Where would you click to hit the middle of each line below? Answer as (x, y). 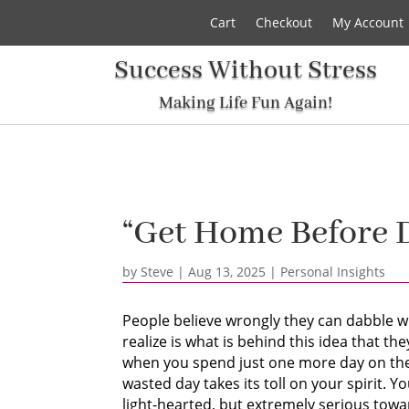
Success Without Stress (245, 71)
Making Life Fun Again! (245, 103)
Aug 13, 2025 (227, 271)
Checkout (284, 22)
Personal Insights (333, 271)
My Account (368, 22)
